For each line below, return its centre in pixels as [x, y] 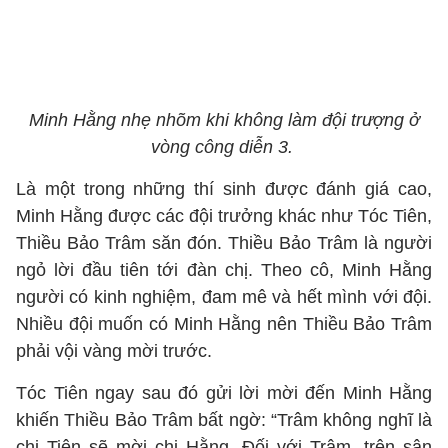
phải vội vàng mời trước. [114, 351]
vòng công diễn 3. [224, 147]
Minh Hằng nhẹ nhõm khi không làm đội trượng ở [224, 120]
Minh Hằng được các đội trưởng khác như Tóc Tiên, [224, 216]
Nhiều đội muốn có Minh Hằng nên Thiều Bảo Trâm [224, 324]
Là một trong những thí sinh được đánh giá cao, [224, 189]
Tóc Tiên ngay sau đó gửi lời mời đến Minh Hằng [224, 393]
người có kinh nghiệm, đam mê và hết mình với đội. [224, 297]
